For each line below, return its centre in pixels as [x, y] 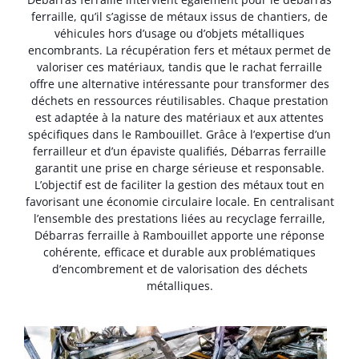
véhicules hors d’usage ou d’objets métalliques [179, 34]
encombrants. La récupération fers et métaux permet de [179, 50]
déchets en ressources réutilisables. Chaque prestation [179, 101]
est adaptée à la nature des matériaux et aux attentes [179, 118]
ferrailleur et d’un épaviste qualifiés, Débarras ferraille [179, 151]
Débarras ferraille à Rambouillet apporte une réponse [179, 236]
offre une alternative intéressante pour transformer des [179, 84]
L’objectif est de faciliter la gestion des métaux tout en [179, 185]
